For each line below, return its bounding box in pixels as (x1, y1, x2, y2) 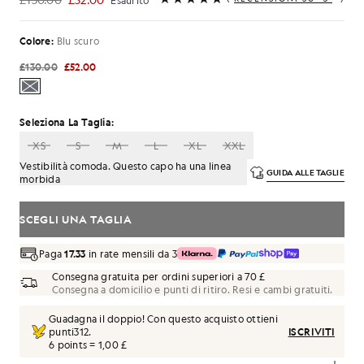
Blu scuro (56, 34, 99, 47)
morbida (19, 172, 60, 185)
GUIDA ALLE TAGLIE (266, 167, 344, 178)
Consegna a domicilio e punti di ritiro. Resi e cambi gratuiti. (52, 283, 333, 296)
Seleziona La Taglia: (19, 115, 114, 128)
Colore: (19, 34, 54, 47)
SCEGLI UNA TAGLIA (19, 212, 132, 226)
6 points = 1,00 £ (49, 338, 128, 351)
